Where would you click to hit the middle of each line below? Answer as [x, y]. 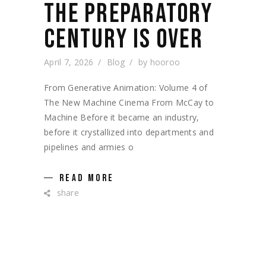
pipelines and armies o [89, 147]
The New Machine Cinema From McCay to [129, 102]
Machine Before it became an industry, [122, 117]
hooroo [165, 62]
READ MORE [87, 178]
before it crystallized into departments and [129, 132]
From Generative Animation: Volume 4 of [126, 88]
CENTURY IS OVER [123, 39]
